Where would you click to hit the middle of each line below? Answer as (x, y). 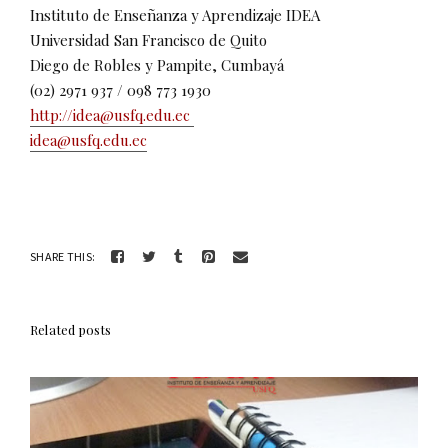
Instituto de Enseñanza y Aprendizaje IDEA (175, 15)
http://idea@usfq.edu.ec (112, 115)
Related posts (71, 330)
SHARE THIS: (63, 256)
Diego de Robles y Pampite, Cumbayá (157, 65)
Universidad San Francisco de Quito (148, 40)
